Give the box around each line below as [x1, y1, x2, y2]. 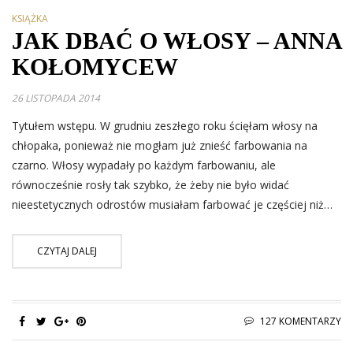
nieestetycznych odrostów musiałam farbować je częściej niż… [12, 196, 333, 212]
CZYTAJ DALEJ [37, 243, 97, 258]
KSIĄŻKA [12, 11, 48, 25]
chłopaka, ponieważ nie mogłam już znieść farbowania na [12, 137, 307, 153]
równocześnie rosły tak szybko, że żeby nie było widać [12, 176, 289, 192]
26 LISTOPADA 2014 [12, 91, 100, 105]
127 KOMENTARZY [260, 314, 341, 328]
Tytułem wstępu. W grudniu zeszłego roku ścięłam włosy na [12, 117, 318, 133]
